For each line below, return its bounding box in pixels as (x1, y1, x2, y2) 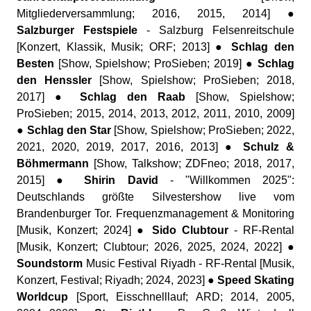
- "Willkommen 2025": (158, 174, 295, 186)
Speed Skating (217, 274, 294, 286)
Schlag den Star (26, 124, 111, 136)
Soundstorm (17, 258, 83, 269)
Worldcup (17, 291, 68, 303)
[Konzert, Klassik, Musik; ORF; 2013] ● (17, 41, 232, 53)
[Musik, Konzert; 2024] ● (17, 224, 152, 236)
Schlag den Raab (80, 91, 185, 103)
